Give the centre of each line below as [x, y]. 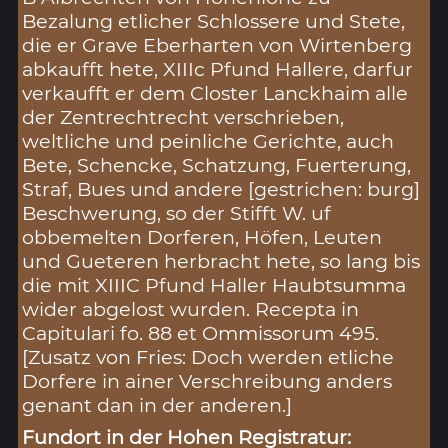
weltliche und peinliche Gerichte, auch [208, 140]
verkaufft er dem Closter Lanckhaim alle [215, 92]
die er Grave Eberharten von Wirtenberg [217, 44]
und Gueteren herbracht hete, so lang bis [221, 260]
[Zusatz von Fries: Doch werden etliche [208, 356]
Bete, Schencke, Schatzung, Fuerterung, [217, 164]
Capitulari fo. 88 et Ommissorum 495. [201, 332]
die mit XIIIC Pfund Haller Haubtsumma [214, 284]
